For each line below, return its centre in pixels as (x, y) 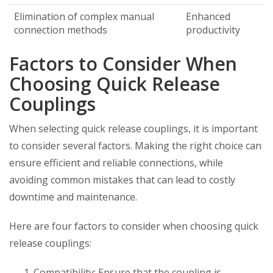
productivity (213, 30)
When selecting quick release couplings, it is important (133, 129)
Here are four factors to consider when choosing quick (134, 226)
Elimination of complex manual (84, 16)
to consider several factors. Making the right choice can (135, 146)
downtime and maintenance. (73, 197)
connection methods (61, 30)
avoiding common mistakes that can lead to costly (122, 180)
